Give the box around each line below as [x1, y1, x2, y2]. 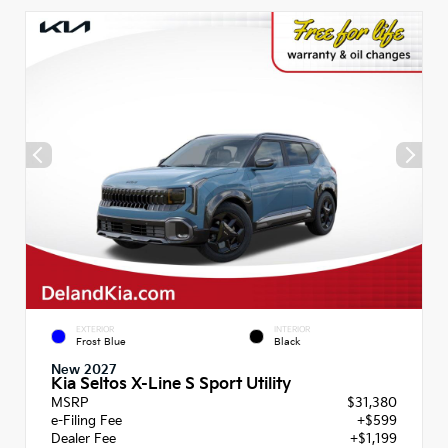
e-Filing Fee [51, 412, 122, 429]
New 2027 [51, 361, 117, 378]
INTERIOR [274, 325, 310, 335]
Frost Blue [76, 335, 126, 348]
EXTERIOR [76, 325, 114, 335]
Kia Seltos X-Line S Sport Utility [51, 374, 291, 394]
